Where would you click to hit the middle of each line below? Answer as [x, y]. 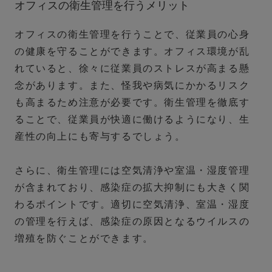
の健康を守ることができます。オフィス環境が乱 [132, 52]
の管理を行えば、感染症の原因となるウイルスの [132, 222]
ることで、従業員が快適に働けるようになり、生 [132, 120]
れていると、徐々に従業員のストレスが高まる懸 [132, 69]
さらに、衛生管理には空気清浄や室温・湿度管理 [132, 171]
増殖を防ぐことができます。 [84, 239]
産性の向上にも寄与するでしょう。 [100, 137]
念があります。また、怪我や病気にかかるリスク [132, 86]
